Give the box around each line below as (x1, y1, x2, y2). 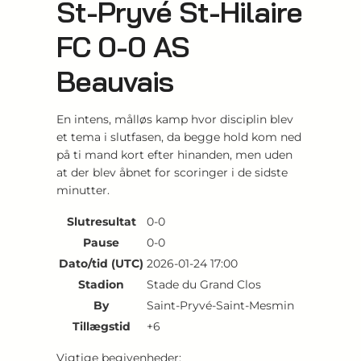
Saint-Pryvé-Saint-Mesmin (147, 297, 294, 313)
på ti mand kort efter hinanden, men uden (56, 147, 293, 162)
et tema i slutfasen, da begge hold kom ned (56, 129, 301, 144)
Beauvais (56, 62, 173, 99)
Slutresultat (66, 214, 136, 229)
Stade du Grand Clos (147, 276, 261, 292)
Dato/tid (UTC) (59, 255, 143, 271)
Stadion (78, 276, 124, 292)
